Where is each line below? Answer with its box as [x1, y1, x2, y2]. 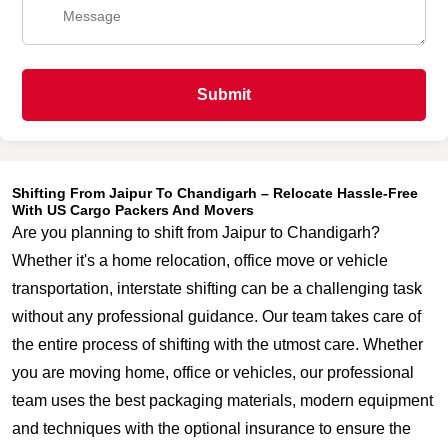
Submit [197, 86, 251, 103]
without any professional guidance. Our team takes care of [12, 308, 421, 325]
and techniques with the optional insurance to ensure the [12, 420, 411, 437]
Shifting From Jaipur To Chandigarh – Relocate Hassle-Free [12, 185, 418, 201]
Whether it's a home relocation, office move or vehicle [12, 252, 388, 269]
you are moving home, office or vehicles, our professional [12, 364, 414, 381]
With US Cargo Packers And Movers [12, 202, 254, 218]
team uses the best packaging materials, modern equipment [12, 392, 433, 409]
